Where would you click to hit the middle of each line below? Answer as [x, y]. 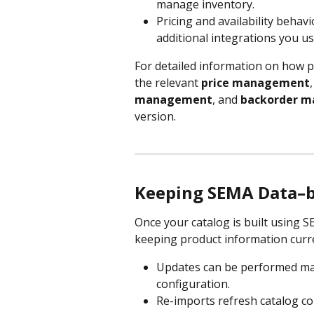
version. [155, 116]
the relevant [168, 82]
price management [255, 82]
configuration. [193, 284]
